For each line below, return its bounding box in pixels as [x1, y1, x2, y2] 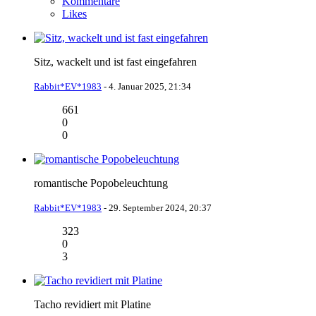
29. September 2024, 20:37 [109, 202, 212, 213]
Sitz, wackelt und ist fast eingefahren [34, 55, 197, 68]
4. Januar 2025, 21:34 [109, 80, 191, 92]
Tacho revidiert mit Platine [34, 298, 151, 310]
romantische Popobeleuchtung [34, 176, 168, 189]
